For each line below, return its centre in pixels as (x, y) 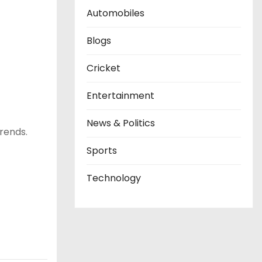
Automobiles (116, 13)
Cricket (104, 68)
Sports (102, 151)
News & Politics (121, 123)
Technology (114, 178)
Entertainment (120, 96)
